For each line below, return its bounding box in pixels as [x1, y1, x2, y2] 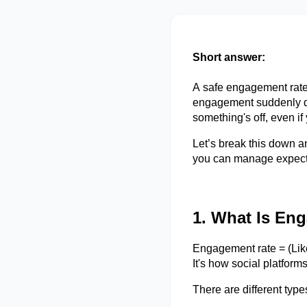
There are [193, 283, 243, 295]
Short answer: [193, 51, 265, 64]
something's [193, 111, 251, 123]
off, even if [251, 111, 306, 123]
